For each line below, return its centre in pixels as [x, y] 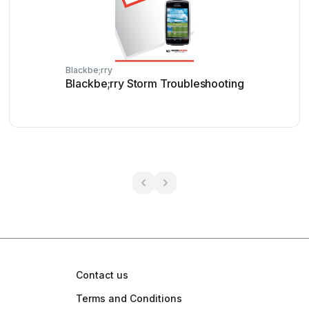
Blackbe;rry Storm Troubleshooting [154, 83]
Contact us [102, 275]
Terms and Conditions [129, 298]
